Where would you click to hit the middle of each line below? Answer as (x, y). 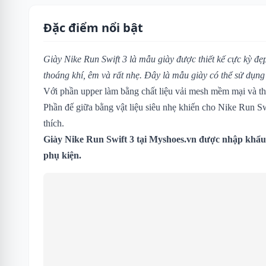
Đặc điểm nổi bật (93, 27)
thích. (54, 123)
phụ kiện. (62, 155)
